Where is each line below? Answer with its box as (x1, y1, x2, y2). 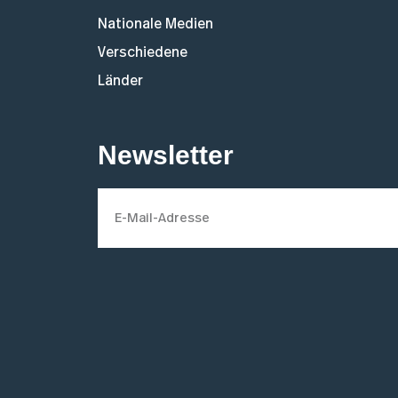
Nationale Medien (98, 17, 213, 32)
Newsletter (98, 140, 234, 171)
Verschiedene (98, 45, 187, 60)
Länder (98, 74, 143, 89)
